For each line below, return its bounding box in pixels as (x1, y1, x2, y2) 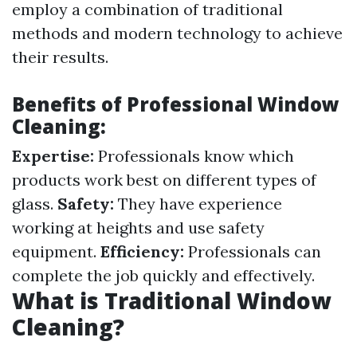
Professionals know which (94, 146, 294, 166)
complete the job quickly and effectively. (12, 265, 315, 285)
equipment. (12, 241, 100, 261)
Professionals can (184, 241, 321, 261)
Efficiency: (100, 241, 184, 261)
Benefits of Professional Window (12, 91, 339, 117)
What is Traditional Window (12, 285, 331, 316)
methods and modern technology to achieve (12, 23, 343, 43)
